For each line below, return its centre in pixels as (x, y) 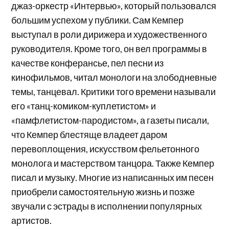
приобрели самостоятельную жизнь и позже (103, 192)
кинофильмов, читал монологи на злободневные (114, 77)
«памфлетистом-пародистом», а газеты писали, (110, 120)
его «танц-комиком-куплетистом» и (84, 106)
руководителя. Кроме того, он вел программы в (109, 49)
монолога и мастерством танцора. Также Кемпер (113, 163)
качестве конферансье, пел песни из (88, 63)
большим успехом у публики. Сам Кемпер (98, 20)
